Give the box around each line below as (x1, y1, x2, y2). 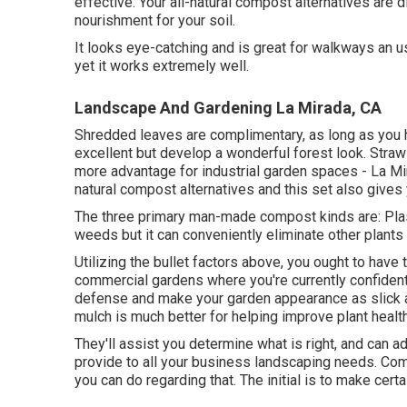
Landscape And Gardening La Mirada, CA (74, 98, 382, 117)
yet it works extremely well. (74, 57, 249, 74)
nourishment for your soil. (74, 12, 235, 29)
